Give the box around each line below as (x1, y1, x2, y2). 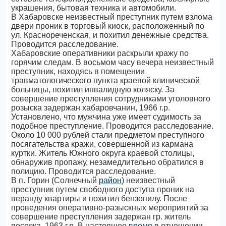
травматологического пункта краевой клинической (11, 76, 200, 85)
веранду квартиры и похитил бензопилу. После (11, 194, 188, 203)
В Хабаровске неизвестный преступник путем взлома (11, 13, 213, 21)
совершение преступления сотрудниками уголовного (11, 94, 211, 103)
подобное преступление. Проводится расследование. (11, 122, 214, 130)
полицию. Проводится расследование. (11, 167, 156, 176)
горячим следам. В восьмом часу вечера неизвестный (11, 58, 214, 67)
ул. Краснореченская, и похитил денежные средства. (11, 31, 209, 39)
